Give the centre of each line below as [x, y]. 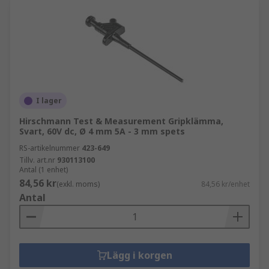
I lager [49, 101]
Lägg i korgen [139, 255]
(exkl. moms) [78, 184]
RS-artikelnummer [50, 148]
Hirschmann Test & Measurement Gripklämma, [121, 121]
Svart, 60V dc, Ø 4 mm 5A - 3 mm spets [102, 131]
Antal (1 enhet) [44, 170]
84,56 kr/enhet [225, 184]
